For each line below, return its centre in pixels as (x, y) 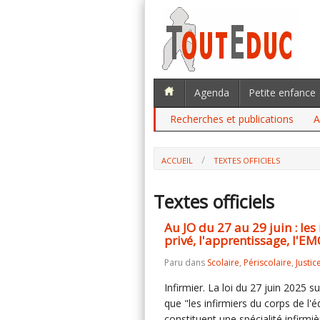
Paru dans (186, 262)
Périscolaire (267, 262)
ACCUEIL (177, 160)
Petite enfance (282, 92)
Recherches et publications (232, 119)
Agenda (212, 92)
